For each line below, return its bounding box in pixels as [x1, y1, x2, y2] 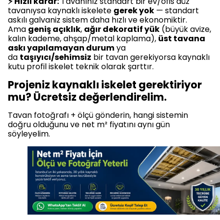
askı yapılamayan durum [8, 42, 114, 54]
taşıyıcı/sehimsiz [20, 52, 91, 63]
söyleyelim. [8, 128, 50, 140]
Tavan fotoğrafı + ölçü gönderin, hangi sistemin [8, 110, 188, 121]
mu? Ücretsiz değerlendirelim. [8, 90, 166, 105]
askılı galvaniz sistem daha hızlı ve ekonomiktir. [8, 14, 187, 26]
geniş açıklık [28, 24, 81, 35]
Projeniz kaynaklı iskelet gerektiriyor [8, 78, 202, 92]
